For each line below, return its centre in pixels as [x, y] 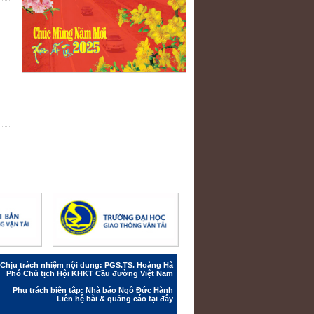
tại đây [161, 299]
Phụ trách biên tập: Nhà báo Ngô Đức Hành [93, 290]
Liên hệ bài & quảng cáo [103, 299]
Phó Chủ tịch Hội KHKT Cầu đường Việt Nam [90, 273]
